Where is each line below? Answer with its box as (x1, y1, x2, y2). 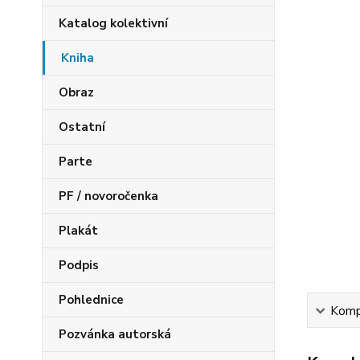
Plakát (59, 223, 98, 239)
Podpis (59, 257, 99, 273)
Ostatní (59, 119, 105, 135)
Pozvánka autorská (59, 326, 171, 342)
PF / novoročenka (59, 188, 158, 204)
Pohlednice (59, 292, 124, 308)
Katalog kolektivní (59, 15, 168, 31)
